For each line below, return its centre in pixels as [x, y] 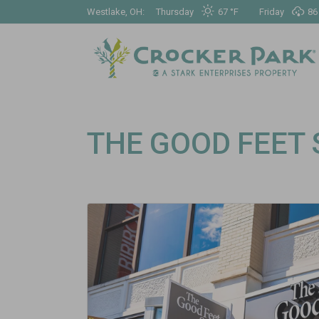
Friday [272, 12]
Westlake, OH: [116, 12]
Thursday [175, 12]
